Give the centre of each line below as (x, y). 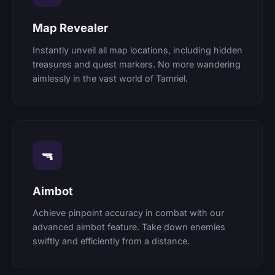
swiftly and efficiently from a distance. (111, 241)
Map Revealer (70, 28)
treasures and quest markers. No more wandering (137, 64)
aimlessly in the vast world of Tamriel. (110, 78)
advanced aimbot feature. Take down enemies (129, 227)
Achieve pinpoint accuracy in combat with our (128, 213)
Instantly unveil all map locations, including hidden (137, 50)
